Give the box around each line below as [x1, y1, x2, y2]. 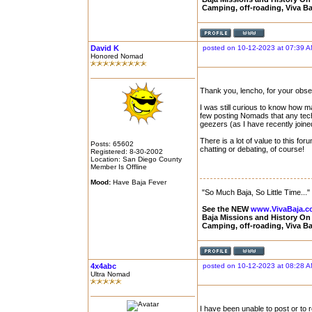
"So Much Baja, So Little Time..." [202, 188, 310, 196]
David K [91, 44, 119, 52]
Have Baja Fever [111, 178, 166, 186]
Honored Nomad [91, 52, 143, 60]
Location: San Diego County [91, 155, 182, 163]
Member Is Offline [91, 163, 147, 171]
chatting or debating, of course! [200, 145, 304, 153]
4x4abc [91, 262, 116, 270]
